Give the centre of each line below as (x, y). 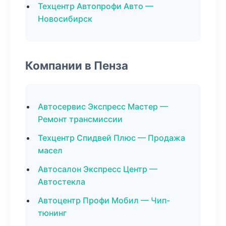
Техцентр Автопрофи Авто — (96, 6)
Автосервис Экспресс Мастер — (103, 106)
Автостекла (62, 182)
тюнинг (52, 213)
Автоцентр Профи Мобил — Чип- (104, 200)
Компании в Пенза (77, 65)
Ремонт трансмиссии (80, 119)
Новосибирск (65, 19)
